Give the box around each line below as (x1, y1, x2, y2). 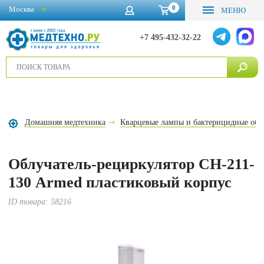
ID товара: (8, 197, 51, 206)
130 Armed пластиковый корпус (8, 174, 232, 191)
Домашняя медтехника (25, 118, 106, 127)
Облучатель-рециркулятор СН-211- (8, 156, 255, 173)
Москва (9, 4, 34, 14)
